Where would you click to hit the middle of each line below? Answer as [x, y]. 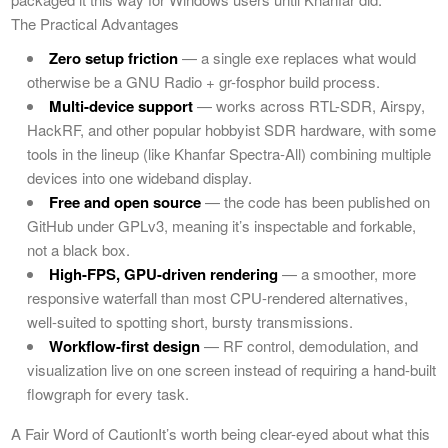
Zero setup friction [113, 57]
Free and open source [125, 201]
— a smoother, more [347, 273]
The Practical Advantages [95, 23]
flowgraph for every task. [108, 393]
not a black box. [78, 249]
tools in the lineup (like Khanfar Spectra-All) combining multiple [229, 153]
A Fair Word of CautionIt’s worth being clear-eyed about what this [220, 433]
